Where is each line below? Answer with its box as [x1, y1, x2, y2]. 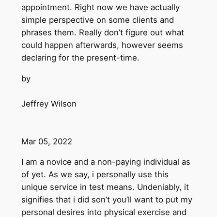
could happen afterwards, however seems [21, 40, 183, 50]
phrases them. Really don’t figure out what [21, 27, 184, 37]
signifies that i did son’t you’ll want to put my [21, 195, 192, 205]
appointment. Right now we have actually [21, 2, 180, 12]
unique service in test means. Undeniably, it [21, 182, 189, 192]
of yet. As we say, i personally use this [21, 170, 169, 180]
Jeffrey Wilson [21, 98, 77, 108]
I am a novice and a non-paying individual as [21, 157, 190, 167]
